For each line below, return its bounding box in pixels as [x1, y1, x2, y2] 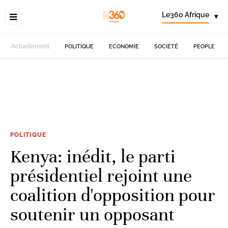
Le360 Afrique [162, 11, 209, 19]
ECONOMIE [109, 43, 139, 50]
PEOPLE [193, 43, 215, 50]
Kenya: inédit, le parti [10, 145, 176, 167]
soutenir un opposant [10, 203, 175, 225]
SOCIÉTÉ [154, 43, 179, 50]
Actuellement [11, 43, 50, 50]
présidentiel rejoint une [10, 164, 192, 187]
